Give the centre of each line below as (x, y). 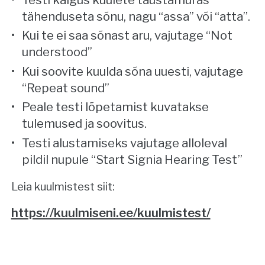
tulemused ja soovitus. (85, 124)
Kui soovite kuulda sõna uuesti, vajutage (133, 71)
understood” (57, 52)
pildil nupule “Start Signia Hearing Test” (132, 160)
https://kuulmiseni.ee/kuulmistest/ (111, 213)
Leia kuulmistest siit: (63, 186)
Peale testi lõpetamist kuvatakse (116, 107)
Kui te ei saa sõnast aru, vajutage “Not (127, 35)
